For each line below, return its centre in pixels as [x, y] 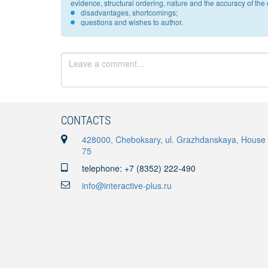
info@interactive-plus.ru [127, 185]
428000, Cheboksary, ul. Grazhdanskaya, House [174, 139]
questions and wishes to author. [132, 22]
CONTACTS [86, 120]
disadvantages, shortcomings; [129, 12]
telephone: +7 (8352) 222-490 [139, 168]
